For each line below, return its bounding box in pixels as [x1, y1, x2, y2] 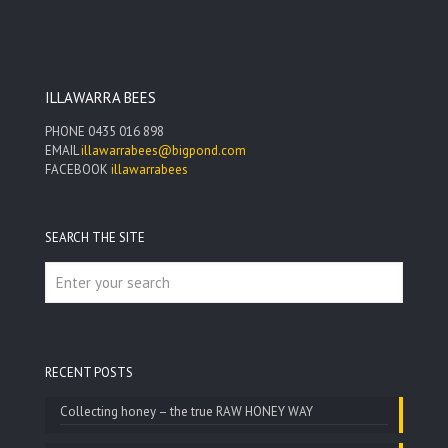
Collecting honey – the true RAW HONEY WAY [60, 403, 313, 420]
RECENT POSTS [45, 364, 133, 381]
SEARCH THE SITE [45, 229, 145, 246]
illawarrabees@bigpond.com [81, 142, 246, 159]
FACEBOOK [45, 161, 111, 178]
